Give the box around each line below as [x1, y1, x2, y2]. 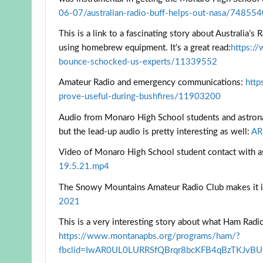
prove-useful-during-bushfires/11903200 [59, 92, 221, 102]
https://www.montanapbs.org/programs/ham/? [59, 232, 241, 241]
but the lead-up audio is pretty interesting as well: [59, 127, 252, 136]
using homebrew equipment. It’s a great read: [59, 43, 231, 53]
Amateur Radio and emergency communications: [59, 78, 246, 87]
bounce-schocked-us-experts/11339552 [59, 58, 218, 67]
